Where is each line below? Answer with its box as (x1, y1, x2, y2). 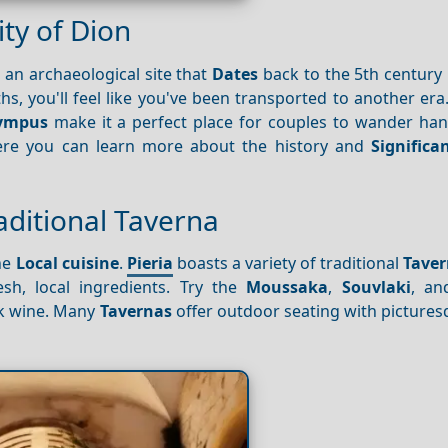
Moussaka (246, 276, 329, 299)
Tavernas (99, 300, 172, 323)
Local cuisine (15, 252, 119, 275)
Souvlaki (341, 276, 411, 299)
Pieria (126, 252, 173, 275)
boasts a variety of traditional (172, 252, 403, 275)
